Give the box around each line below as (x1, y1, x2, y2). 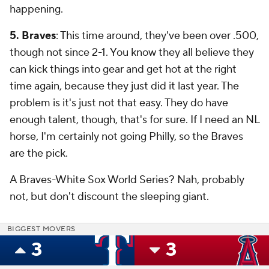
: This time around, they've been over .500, (56, 28, 259, 43)
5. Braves (10, 28, 56, 43)
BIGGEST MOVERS (7, 224, 76, 234)
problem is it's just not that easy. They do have (10, 95, 228, 110)
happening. (10, 2, 65, 16)
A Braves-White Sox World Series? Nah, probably (10, 172, 244, 187)
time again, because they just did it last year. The (10, 79, 239, 93)
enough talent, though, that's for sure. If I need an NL (10, 112, 259, 127)
